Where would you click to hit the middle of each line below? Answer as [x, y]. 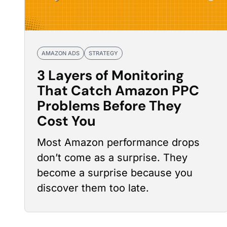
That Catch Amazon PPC [118, 90]
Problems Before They [109, 106]
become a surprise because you [115, 173]
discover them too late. [93, 188]
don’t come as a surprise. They [112, 158]
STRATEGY [103, 53]
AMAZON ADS [61, 53]
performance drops [153, 142]
